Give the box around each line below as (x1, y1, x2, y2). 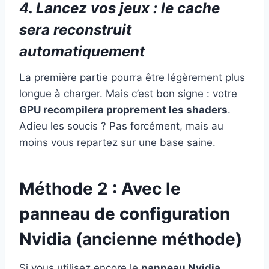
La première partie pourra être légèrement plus (19, 71, 245, 83)
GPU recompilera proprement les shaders (19, 103, 228, 116)
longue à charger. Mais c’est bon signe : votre (19, 87, 237, 100)
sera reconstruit (19, 20, 131, 38)
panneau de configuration (19, 203, 230, 224)
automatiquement (19, 42, 145, 60)
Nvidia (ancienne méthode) (19, 228, 242, 249)
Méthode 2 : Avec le (19, 178, 181, 199)
